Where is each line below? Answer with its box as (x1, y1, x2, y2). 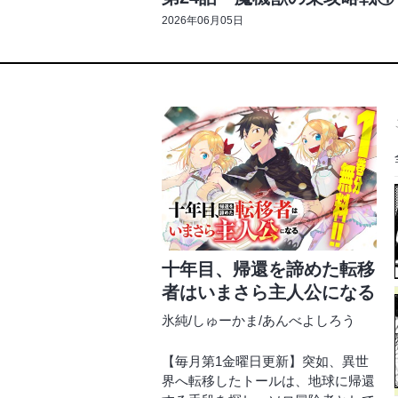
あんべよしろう (262, 312, 355, 328)
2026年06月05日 (162, 14, 243, 27)
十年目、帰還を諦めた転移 (162, 259, 375, 279)
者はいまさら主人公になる (162, 282, 375, 302)
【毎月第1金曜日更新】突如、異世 (162, 353, 369, 369)
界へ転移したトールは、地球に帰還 (162, 372, 375, 388)
